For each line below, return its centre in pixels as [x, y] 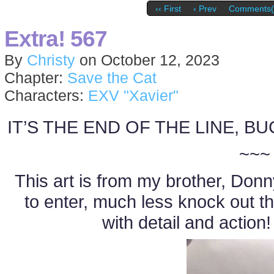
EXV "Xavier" [133, 95]
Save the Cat [112, 78]
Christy [51, 60]
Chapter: [36, 78]
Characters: [46, 95]
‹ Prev [205, 9]
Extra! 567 [56, 39]
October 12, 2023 [160, 60]
